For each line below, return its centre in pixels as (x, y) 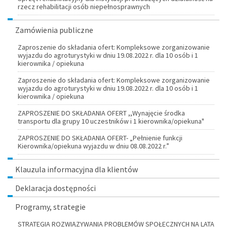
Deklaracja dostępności (55, 188)
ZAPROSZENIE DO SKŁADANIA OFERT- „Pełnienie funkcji (100, 138)
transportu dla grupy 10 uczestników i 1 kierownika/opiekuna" (111, 121)
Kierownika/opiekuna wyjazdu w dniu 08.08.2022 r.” (93, 146)
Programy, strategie (50, 206)
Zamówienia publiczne (54, 30)
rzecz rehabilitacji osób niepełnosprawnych (84, 6)
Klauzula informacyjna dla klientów (77, 169)
